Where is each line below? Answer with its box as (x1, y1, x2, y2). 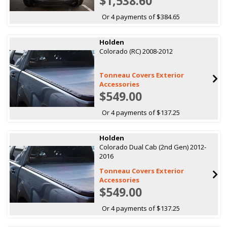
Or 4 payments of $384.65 (102, 12, 180, 21)
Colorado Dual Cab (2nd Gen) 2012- (99, 142, 207, 152)
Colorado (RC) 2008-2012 (99, 46, 173, 56)
